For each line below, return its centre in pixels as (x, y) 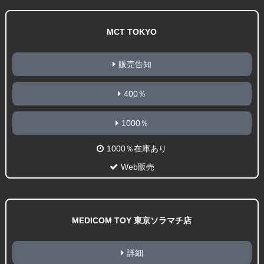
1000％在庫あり (137, 149)
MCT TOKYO (132, 32)
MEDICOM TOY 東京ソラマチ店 (132, 221)
